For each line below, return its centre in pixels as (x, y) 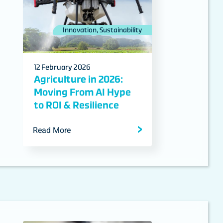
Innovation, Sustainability (102, 30)
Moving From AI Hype (82, 92)
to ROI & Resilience (76, 105)
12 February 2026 (62, 67)
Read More (52, 131)
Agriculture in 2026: (78, 79)
